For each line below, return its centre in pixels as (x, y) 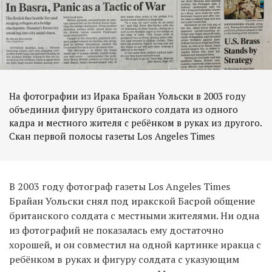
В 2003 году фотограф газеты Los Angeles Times (120, 186)
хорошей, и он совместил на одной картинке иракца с (135, 244)
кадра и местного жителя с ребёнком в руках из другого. (135, 122)
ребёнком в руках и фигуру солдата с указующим (124, 259)
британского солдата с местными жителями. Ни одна (134, 215)
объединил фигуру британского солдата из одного (124, 109)
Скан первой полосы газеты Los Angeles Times (112, 136)
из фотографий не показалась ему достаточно (116, 230)
